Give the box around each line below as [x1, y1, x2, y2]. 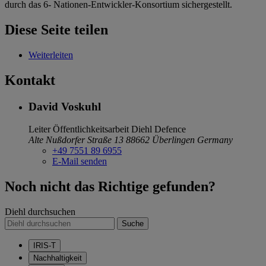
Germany [197, 135, 233, 145]
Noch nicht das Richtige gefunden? [5, 179, 216, 195]
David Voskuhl [28, 100, 101, 113]
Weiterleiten [28, 49, 73, 60]
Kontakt [5, 72, 55, 88]
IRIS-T [33, 241, 56, 251]
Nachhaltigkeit [33, 254, 82, 263]
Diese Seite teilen [5, 21, 108, 37]
